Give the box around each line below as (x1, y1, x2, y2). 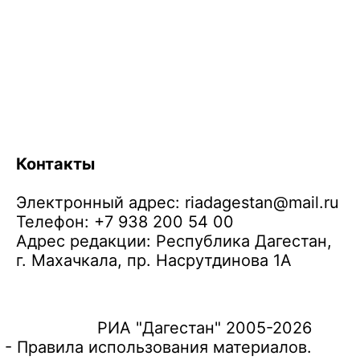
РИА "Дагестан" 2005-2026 (96, 318, 312, 337)
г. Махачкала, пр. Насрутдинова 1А (16, 251, 292, 270)
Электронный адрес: (16, 193, 185, 212)
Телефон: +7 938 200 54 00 (16, 212, 234, 231)
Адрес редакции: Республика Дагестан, (16, 231, 332, 251)
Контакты (16, 154, 95, 174)
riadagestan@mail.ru (185, 193, 339, 212)
